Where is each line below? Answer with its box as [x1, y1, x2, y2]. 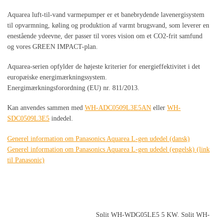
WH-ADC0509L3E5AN [85, 104, 151, 112]
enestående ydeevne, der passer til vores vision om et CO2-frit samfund [7, 32, 202, 40]
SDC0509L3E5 [7, 115, 49, 123]
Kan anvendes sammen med [7, 104, 85, 112]
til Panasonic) [7, 156, 45, 164]
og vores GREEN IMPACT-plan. [7, 43, 98, 50]
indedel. [49, 115, 73, 123]
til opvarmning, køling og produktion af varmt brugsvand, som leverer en [7, 21, 209, 29]
